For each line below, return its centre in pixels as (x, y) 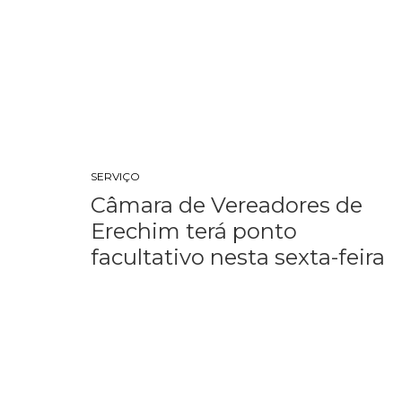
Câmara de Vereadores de (227, 205)
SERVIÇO (116, 176)
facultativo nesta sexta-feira (238, 257)
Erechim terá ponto (194, 231)
